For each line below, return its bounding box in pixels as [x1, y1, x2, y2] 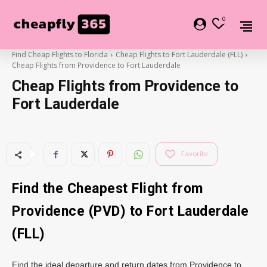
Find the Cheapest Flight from [12, 180, 203, 197]
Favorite [181, 149, 208, 159]
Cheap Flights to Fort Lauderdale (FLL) [116, 49, 243, 60]
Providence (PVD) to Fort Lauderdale [12, 203, 249, 219]
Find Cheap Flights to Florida [12, 49, 108, 60]
